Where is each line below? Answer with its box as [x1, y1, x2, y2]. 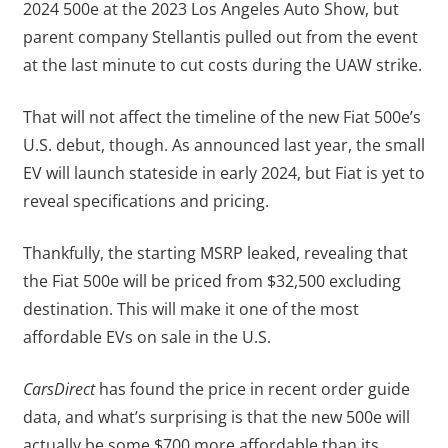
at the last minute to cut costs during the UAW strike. [22, 54, 422, 76]
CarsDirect [22, 378, 95, 400]
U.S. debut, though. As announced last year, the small [22, 134, 425, 156]
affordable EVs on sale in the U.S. [22, 326, 271, 348]
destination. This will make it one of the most [22, 298, 359, 320]
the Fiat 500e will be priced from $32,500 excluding [22, 270, 401, 292]
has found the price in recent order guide [94, 378, 410, 400]
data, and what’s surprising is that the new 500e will [22, 406, 410, 428]
